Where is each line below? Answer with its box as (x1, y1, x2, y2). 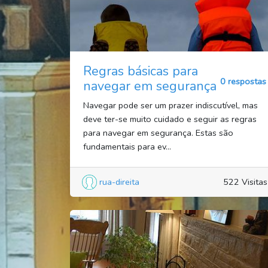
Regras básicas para (83, 62, 198, 81)
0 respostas (220, 75, 267, 87)
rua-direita (99, 175, 139, 188)
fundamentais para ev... (83, 141, 171, 153)
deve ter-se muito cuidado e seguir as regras (83, 113, 257, 126)
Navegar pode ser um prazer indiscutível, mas (83, 99, 258, 112)
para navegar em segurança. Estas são (83, 127, 233, 139)
